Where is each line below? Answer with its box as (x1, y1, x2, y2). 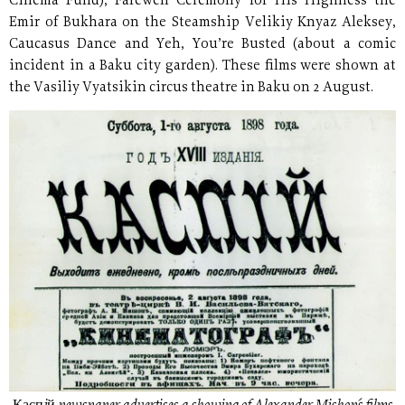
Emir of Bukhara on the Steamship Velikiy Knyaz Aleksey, (9, 15, 396, 30)
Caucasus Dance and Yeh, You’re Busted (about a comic (9, 37, 396, 52)
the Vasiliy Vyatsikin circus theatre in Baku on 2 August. (9, 80, 373, 95)
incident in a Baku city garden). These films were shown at (9, 59, 396, 73)
